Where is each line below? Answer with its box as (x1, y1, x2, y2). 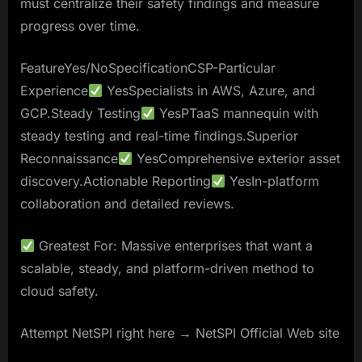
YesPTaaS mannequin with (155, 105, 319, 122)
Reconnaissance (20, 150, 118, 167)
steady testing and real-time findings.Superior (20, 128, 298, 145)
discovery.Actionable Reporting (20, 173, 211, 190)
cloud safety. (20, 283, 99, 300)
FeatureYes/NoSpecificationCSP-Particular (20, 60, 276, 77)
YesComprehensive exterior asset (133, 150, 341, 167)
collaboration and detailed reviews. (20, 196, 234, 213)
